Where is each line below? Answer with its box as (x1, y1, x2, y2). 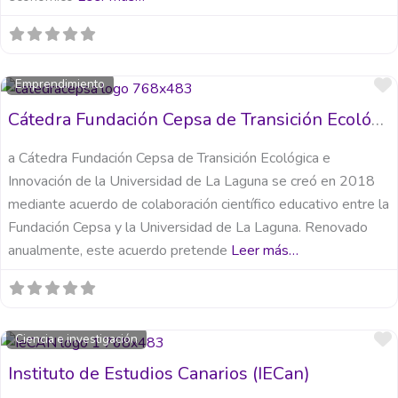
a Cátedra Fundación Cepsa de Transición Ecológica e (8, 148, 330, 169)
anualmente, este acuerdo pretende (8, 241, 231, 261)
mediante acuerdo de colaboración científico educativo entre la (8, 195, 389, 215)
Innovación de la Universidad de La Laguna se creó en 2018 (8, 171, 375, 192)
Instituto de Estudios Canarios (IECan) (8, 362, 310, 386)
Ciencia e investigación (15, 330, 139, 347)
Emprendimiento (15, 76, 106, 93)
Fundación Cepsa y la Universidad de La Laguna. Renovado (8, 218, 368, 238)
